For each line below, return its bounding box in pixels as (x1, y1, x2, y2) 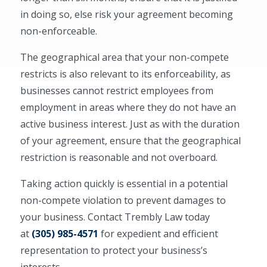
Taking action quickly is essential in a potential (20, 177, 228, 190)
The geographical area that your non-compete (20, 51, 229, 64)
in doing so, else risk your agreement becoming (20, 8, 234, 21)
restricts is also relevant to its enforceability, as (20, 67, 231, 80)
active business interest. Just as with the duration (20, 117, 240, 131)
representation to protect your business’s (20, 244, 208, 257)
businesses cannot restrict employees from (20, 84, 214, 97)
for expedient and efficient (98, 227, 219, 240)
